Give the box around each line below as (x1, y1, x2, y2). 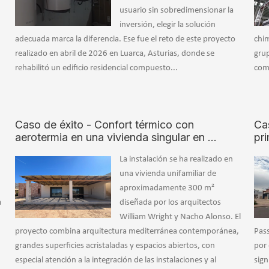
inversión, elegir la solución (119, 20, 216, 30)
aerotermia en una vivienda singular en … (14, 131, 217, 144)
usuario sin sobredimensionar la (119, 6, 234, 16)
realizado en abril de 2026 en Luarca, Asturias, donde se (14, 49, 214, 59)
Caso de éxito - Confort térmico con (14, 118, 194, 131)
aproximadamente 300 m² (119, 184, 214, 193)
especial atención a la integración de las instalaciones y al (14, 256, 216, 265)
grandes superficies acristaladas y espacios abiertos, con (14, 241, 215, 251)
